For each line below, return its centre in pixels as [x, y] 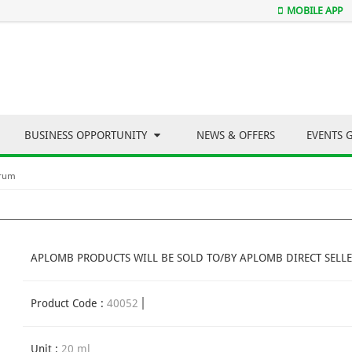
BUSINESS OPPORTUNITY [87, 136]
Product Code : [69, 304]
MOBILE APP [315, 11]
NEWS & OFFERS [236, 136]
